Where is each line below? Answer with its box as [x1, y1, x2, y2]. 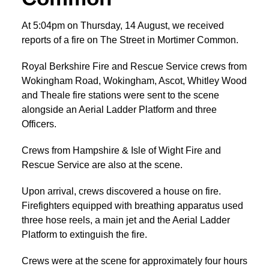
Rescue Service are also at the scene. [22, 159, 183, 170]
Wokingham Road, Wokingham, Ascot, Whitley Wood [22, 75, 247, 86]
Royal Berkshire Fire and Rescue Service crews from [22, 61, 247, 71]
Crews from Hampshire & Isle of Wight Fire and [22, 145, 221, 156]
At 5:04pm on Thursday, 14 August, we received [22, 20, 224, 31]
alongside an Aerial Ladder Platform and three [22, 104, 217, 115]
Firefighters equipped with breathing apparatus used [22, 200, 243, 211]
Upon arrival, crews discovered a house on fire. [22, 186, 221, 196]
